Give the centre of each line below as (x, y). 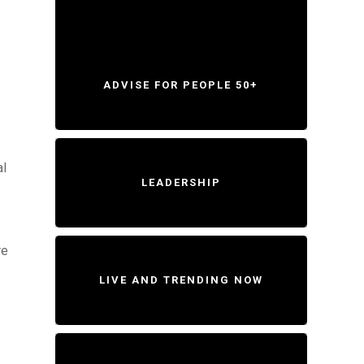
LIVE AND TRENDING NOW (181, 280)
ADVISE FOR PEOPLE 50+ (181, 85)
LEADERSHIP (181, 182)
